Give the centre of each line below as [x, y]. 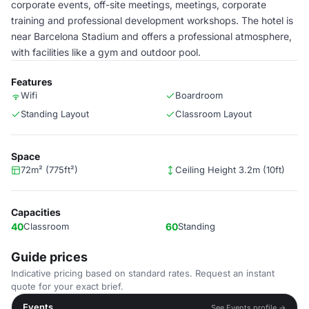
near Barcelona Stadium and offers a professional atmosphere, [151, 36]
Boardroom [199, 95]
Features [32, 82]
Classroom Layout [213, 114]
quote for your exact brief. [67, 286]
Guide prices [49, 257]
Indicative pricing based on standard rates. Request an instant [143, 273]
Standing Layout [55, 114]
